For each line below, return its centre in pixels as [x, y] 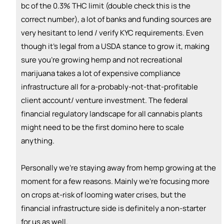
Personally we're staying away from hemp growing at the [118, 168]
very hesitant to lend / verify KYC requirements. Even [112, 33]
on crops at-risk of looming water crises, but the [103, 195]
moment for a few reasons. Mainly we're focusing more [115, 181]
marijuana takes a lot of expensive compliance [101, 73]
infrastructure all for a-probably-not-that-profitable [109, 87]
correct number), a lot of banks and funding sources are [116, 19]
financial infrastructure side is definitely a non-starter [113, 208]
